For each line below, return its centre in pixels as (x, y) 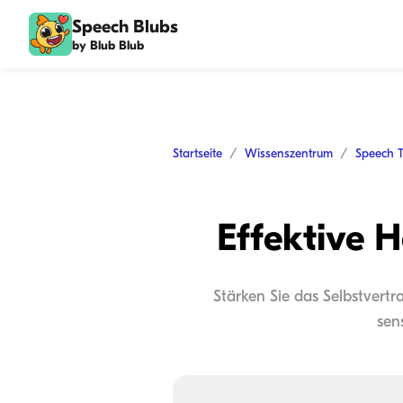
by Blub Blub (108, 45)
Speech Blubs (125, 26)
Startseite (197, 153)
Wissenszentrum (289, 153)
